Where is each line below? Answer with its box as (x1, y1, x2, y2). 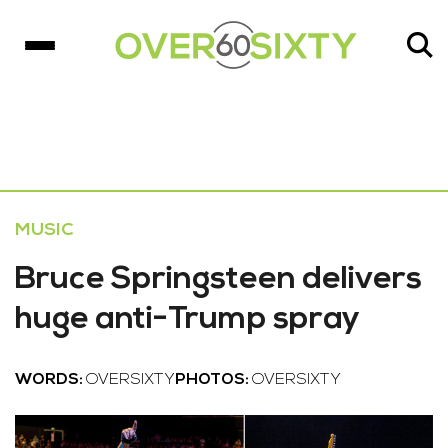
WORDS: (15, 372, 86, 388)
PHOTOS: (175, 372, 252, 388)
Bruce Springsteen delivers (15, 264, 422, 296)
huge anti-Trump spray (15, 304, 360, 336)
